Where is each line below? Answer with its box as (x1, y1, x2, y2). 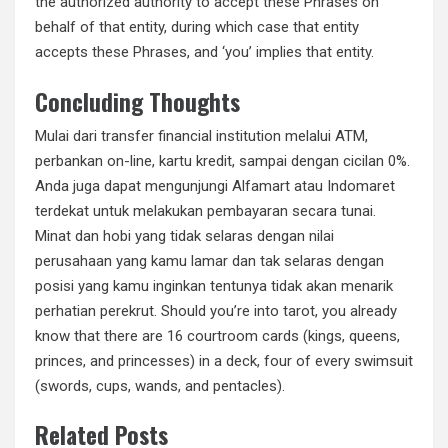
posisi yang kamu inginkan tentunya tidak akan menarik (35, 276, 393, 295)
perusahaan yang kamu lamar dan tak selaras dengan (35, 251, 384, 270)
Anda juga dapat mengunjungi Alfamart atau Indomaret (35, 176, 395, 195)
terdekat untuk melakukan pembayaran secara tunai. (35, 201, 376, 220)
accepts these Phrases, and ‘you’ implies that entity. (35, 43, 374, 62)
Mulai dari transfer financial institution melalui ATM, (35, 126, 368, 145)
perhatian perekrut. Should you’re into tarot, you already (35, 301, 397, 320)
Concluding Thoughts (35, 83, 240, 119)
